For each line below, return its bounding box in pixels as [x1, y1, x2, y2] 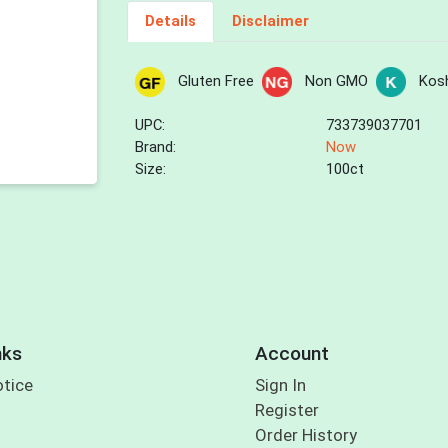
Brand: [135, 138, 177, 157]
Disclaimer [231, 12, 309, 31]
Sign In [254, 375, 306, 396]
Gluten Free [177, 72, 254, 91]
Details [144, 12, 196, 31]
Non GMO [304, 72, 368, 91]
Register [254, 400, 319, 421]
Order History [254, 425, 357, 446]
